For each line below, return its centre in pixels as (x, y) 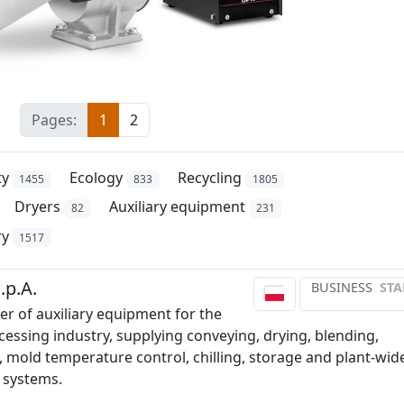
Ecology (96, 178)
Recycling (209, 178)
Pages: (54, 120)
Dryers (38, 207)
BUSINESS (342, 287)
